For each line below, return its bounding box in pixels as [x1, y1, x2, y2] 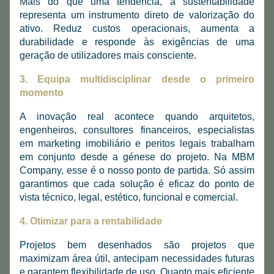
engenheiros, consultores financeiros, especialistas [20, 125, 254, 135]
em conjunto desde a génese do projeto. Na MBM [20, 152, 254, 162]
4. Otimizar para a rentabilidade [20, 216, 162, 226]
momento [20, 87, 64, 98]
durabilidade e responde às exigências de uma [20, 37, 254, 47]
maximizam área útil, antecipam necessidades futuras [20, 253, 254, 264]
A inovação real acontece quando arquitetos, [20, 111, 254, 122]
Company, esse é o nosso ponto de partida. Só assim [20, 165, 254, 176]
